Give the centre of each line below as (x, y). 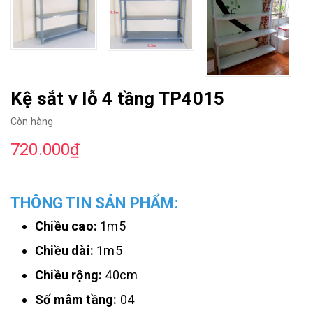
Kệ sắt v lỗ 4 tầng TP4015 (118, 99)
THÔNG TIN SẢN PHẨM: (94, 203)
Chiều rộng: (69, 275)
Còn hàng (32, 122)
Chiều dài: (64, 251)
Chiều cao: (66, 226)
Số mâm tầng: (78, 300)
